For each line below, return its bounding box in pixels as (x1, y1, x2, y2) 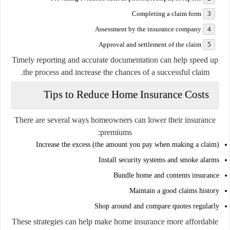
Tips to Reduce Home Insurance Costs (44, 88, 209, 101)
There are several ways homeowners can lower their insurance (14, 115, 216, 124)
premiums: (100, 127, 132, 137)
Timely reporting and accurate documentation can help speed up (12, 55, 218, 64)
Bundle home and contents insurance (113, 171, 219, 179)
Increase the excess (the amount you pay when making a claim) (36, 140, 219, 148)
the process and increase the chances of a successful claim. (23, 67, 209, 76)
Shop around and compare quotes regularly (94, 202, 219, 210)
